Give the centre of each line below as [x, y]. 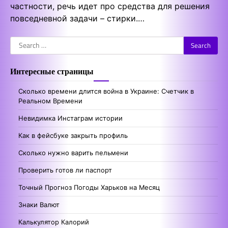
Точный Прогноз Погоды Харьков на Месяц [89, 187]
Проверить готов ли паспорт [65, 170]
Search [23, 42]
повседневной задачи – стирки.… [77, 18]
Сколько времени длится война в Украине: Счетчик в [106, 91]
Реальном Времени [50, 101]
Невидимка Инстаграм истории [70, 118]
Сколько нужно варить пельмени [73, 152]
